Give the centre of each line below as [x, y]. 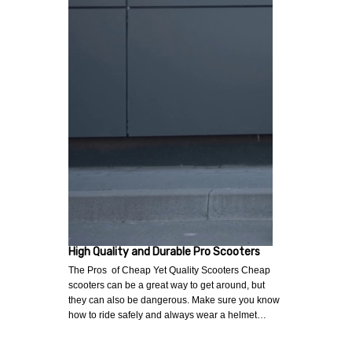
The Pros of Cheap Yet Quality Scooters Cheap [169, 270]
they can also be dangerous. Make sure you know [174, 300]
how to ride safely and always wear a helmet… [167, 315]
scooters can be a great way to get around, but [167, 285]
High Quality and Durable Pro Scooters [164, 251]
